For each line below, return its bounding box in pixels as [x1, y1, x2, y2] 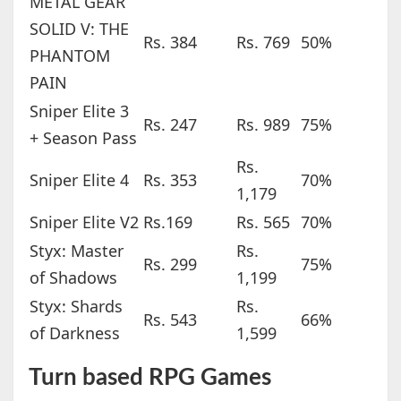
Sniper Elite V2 [29, 211, 139, 234]
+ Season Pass [29, 127, 137, 149]
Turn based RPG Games [28, 366, 271, 390]
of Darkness [29, 322, 120, 345]
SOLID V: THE [29, 18, 129, 40]
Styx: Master [29, 240, 124, 262]
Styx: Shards [29, 295, 123, 318]
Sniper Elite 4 [29, 169, 129, 192]
